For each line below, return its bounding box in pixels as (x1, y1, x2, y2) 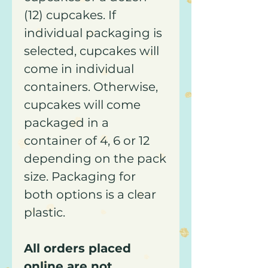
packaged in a (24, 115, 109, 130)
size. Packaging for (24, 169, 136, 184)
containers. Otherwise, (24, 80, 158, 94)
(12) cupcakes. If (24, 8, 116, 22)
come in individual (24, 62, 134, 76)
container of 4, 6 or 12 (24, 133, 150, 148)
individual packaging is (24, 26, 162, 40)
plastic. (24, 205, 68, 220)
